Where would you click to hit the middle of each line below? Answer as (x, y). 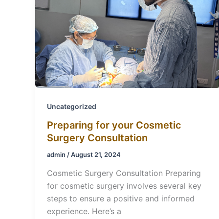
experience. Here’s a (84, 211)
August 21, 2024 (96, 155)
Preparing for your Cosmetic (114, 125)
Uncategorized (72, 107)
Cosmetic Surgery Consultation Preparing (124, 173)
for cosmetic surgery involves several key (124, 186)
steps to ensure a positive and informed (121, 198)
